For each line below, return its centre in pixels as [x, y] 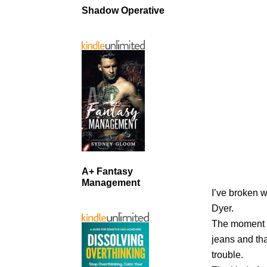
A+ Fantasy [107, 171]
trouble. [228, 254]
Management [111, 182]
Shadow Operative [123, 10]
